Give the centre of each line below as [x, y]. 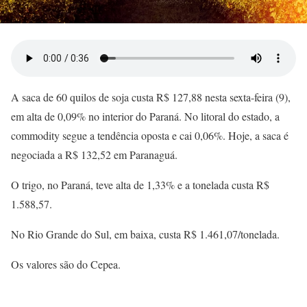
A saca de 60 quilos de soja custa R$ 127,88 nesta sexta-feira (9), [151, 97]
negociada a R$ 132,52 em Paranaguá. [96, 155]
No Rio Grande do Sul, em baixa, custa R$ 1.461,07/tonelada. [147, 234]
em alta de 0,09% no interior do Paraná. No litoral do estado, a [145, 116]
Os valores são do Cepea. [66, 265]
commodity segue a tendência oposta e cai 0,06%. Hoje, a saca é [150, 136]
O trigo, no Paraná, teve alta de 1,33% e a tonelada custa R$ [140, 185]
